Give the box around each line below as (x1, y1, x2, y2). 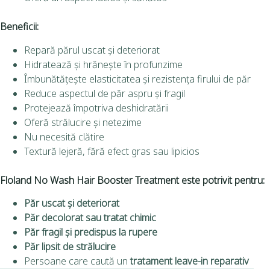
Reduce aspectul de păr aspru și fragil (24, 86, 185, 100)
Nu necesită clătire (24, 130, 104, 143)
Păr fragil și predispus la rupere (24, 225, 157, 239)
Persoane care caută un (24, 254, 130, 268)
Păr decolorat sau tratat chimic (24, 211, 156, 225)
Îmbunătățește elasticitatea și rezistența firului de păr (24, 72, 251, 86)
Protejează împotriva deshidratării (24, 101, 169, 115)
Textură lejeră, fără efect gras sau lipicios (24, 144, 199, 158)
